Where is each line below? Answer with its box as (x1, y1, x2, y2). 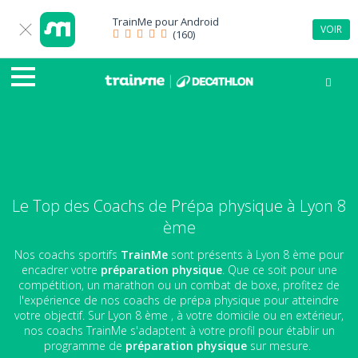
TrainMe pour (113, 14, 181, 29)
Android (181, 14, 219, 29)
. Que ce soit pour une (221, 261, 337, 277)
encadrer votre (21, 261, 101, 277)
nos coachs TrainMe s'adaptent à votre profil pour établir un (23, 322, 335, 338)
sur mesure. (247, 337, 314, 353)
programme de (44, 337, 125, 353)
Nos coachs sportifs (14, 246, 121, 262)
